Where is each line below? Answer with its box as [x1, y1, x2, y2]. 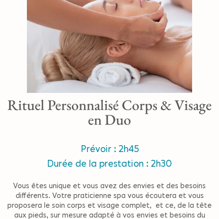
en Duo [88, 110, 131, 130]
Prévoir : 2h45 [80, 143, 139, 155]
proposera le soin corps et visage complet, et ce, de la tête [7, 200, 212, 210]
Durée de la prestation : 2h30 [47, 158, 172, 170]
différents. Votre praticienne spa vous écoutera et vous [15, 191, 204, 200]
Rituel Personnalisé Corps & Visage [7, 95, 212, 115]
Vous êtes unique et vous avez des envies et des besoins [13, 181, 206, 191]
